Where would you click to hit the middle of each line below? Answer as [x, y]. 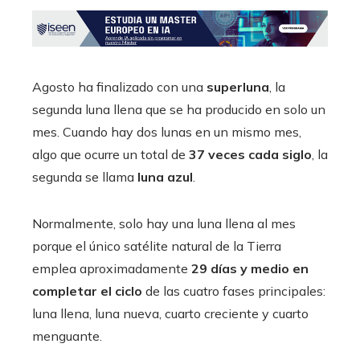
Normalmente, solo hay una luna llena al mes [164, 224]
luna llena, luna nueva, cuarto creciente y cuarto [170, 314]
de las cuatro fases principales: [234, 291]
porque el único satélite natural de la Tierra [157, 246]
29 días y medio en [248, 269]
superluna [238, 87]
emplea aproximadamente [110, 269]
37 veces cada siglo [250, 155]
